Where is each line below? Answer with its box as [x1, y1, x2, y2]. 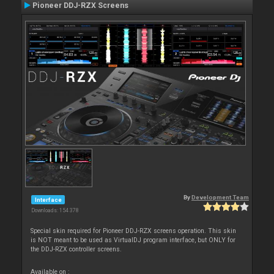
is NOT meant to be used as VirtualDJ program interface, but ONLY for [31, 236, 236, 245]
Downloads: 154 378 [31, 207, 79, 214]
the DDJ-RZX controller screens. [31, 245, 122, 254]
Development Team [191, 194, 249, 201]
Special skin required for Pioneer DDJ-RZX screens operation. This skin [31, 227, 237, 235]
